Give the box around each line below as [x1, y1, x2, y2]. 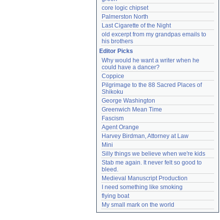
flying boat [102, 192, 129, 199]
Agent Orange [102, 124, 139, 131]
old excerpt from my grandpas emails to [102, 31, 206, 38]
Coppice [102, 73, 124, 80]
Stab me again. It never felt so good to [102, 159, 202, 166]
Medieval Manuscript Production [102, 175, 188, 182]
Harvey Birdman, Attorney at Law [102, 133, 189, 139]
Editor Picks [99, 48, 133, 55]
